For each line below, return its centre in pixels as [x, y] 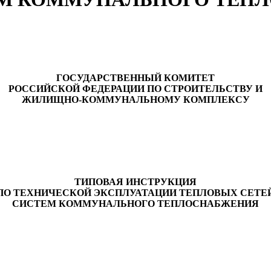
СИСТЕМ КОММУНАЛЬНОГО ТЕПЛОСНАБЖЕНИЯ [135, 203]
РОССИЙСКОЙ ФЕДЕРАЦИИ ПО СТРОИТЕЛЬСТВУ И [135, 88]
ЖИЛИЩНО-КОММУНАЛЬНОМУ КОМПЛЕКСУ [135, 99]
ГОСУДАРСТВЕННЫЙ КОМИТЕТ [135, 77]
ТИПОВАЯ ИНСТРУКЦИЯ [135, 181]
